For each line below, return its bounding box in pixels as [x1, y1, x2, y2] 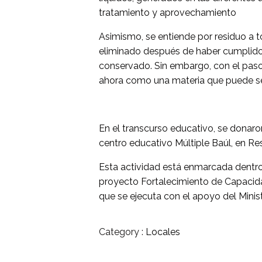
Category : [99, 226, 144, 237]
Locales [146, 226, 181, 237]
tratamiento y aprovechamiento [99, 6, 237, 18]
